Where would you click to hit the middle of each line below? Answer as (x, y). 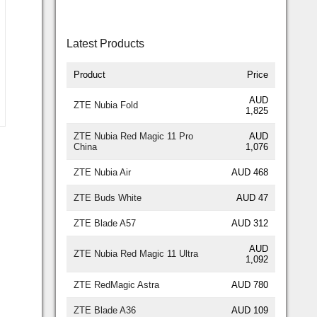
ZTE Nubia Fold (106, 105)
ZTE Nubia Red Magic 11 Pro (133, 136)
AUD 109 (250, 310)
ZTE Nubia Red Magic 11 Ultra (136, 253)
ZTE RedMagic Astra (116, 284)
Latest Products (105, 43)
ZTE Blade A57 (105, 223)
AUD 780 (250, 284)
